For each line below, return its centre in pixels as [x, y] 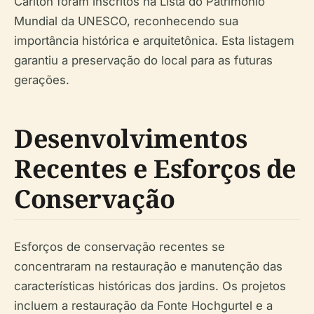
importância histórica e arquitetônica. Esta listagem [154, 41]
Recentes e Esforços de [156, 169]
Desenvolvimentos [131, 139]
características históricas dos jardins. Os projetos [150, 286]
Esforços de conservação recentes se [120, 247]
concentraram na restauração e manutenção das [148, 267]
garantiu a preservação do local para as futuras [143, 61]
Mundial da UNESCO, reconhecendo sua [126, 21]
